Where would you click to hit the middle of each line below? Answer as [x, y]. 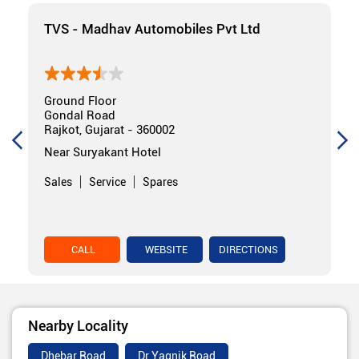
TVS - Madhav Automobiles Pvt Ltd [152, 29]
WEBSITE [165, 250]
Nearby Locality [78, 326]
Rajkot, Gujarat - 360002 [109, 130]
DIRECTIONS [248, 250]
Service [107, 182]
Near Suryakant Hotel [103, 153]
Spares [160, 182]
